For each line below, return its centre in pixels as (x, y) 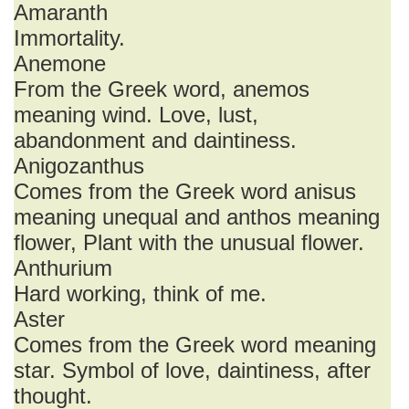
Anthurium (63, 268)
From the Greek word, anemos (162, 89)
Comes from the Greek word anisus (185, 191)
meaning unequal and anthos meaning (197, 217)
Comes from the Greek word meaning (195, 345)
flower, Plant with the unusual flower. (189, 242)
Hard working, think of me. (140, 294)
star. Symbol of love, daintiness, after (192, 370)
